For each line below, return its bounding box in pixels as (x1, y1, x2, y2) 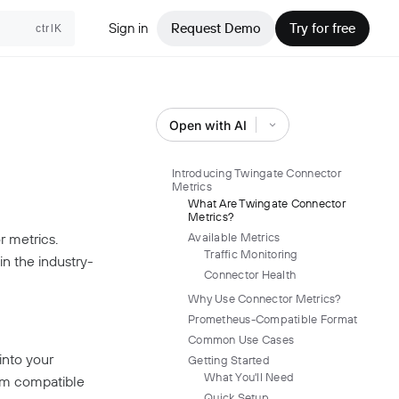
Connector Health (204, 267, 297, 281)
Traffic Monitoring (204, 247, 298, 261)
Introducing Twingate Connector (172, 166, 341, 180)
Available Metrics (188, 230, 281, 244)
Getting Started (188, 353, 270, 367)
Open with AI (169, 117, 247, 133)
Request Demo (171, 20, 261, 37)
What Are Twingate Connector (188, 196, 346, 210)
